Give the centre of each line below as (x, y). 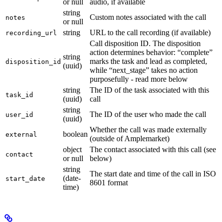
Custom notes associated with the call (148, 17)
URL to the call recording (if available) (150, 33)
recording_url (31, 33)
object (72, 150)
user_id (19, 115)
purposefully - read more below (139, 79)
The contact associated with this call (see (153, 150)
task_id (19, 95)
